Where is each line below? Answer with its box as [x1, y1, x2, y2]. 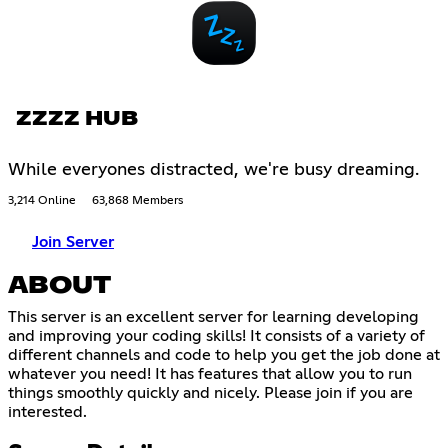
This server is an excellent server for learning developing [8, 309, 419, 326]
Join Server [32, 234, 114, 251]
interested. [8, 404, 87, 421]
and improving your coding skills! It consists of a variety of [8, 328, 425, 345]
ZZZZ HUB [16, 109, 138, 130]
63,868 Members [92, 195, 183, 208]
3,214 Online [8, 195, 76, 208]
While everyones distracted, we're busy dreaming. [8, 161, 419, 180]
